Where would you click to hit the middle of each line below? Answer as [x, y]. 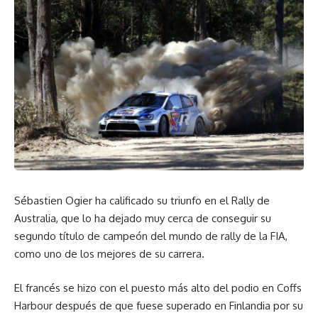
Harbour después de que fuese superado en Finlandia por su [159, 305]
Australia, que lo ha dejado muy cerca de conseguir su [143, 219]
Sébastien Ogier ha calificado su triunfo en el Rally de [142, 201]
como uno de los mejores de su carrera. [109, 254]
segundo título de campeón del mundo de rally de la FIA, [151, 236]
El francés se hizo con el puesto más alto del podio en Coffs [158, 287]
